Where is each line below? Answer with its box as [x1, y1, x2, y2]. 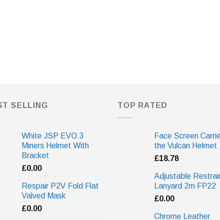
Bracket [22, 151, 49, 160]
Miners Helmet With [22, 141, 89, 150]
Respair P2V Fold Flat [22, 182, 99, 190]
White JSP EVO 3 [22, 132, 83, 140]
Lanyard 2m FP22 [154, 182, 216, 190]
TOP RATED [117, 101, 168, 110]
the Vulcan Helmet [154, 141, 217, 150]
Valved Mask [22, 192, 66, 200]
